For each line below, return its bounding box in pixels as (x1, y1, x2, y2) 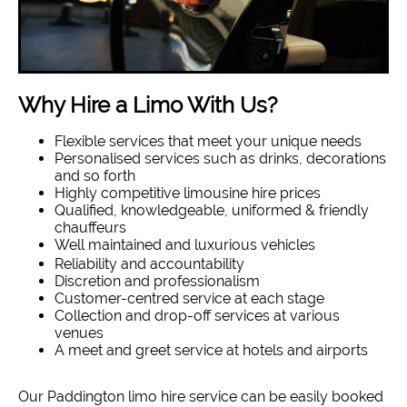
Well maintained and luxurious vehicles (55, 236, 315, 254)
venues (55, 324, 104, 342)
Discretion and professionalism (55, 273, 260, 291)
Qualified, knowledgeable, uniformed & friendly (55, 202, 369, 220)
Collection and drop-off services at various (55, 307, 340, 325)
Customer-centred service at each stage (55, 290, 324, 308)
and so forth (55, 167, 135, 185)
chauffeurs (55, 219, 126, 237)
